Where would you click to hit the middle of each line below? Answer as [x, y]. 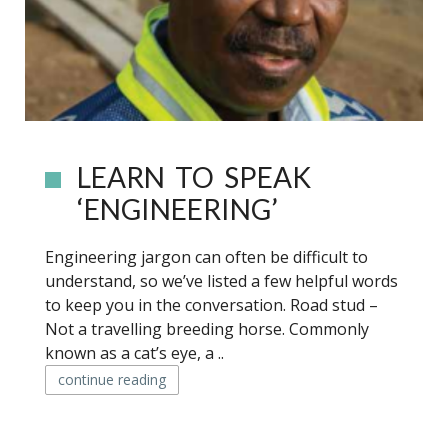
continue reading [112, 379]
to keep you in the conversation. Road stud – [211, 305]
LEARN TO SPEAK [194, 177]
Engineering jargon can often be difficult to [206, 257]
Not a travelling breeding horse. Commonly [207, 329]
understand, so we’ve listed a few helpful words [221, 281]
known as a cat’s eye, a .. [134, 353]
